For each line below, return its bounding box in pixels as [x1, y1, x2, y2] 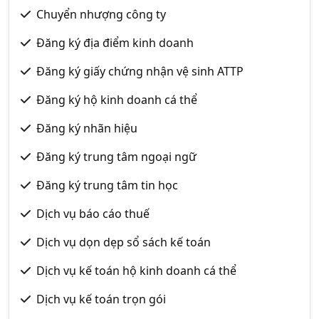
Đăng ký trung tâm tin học [36, 177, 178, 193]
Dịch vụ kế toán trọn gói [36, 291, 166, 307]
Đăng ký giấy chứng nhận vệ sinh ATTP [36, 63, 244, 79]
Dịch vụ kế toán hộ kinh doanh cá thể [36, 263, 236, 278]
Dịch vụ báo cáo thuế [36, 206, 150, 221]
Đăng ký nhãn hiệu [36, 120, 137, 136]
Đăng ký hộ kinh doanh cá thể [36, 92, 197, 108]
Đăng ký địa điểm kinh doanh [36, 35, 194, 51]
